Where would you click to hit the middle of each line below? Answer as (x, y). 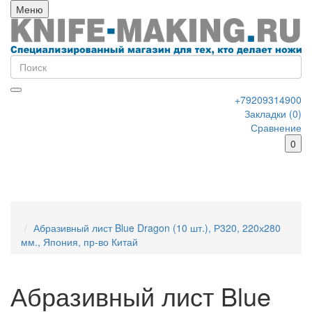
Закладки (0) (273, 114)
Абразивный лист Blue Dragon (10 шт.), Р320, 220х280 (157, 228)
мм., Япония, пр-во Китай (79, 242)
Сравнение (276, 128)
